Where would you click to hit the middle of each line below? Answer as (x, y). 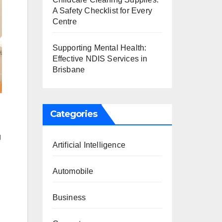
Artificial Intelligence (89, 145)
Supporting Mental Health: (99, 48)
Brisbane (69, 70)
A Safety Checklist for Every (102, 11)
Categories (74, 114)
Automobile (73, 171)
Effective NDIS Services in (100, 59)
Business (69, 197)
